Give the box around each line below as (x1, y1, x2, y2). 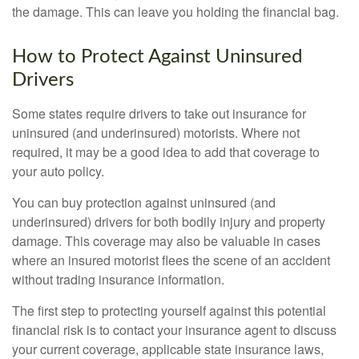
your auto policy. (12, 162, 104, 180)
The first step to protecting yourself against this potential (12, 301, 326, 320)
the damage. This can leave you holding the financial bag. (12, 2, 339, 21)
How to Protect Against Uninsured (12, 47, 302, 67)
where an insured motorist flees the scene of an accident (12, 251, 330, 269)
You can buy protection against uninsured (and (12, 193, 276, 212)
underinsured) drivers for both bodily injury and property (12, 212, 325, 231)
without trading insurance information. (12, 270, 224, 288)
